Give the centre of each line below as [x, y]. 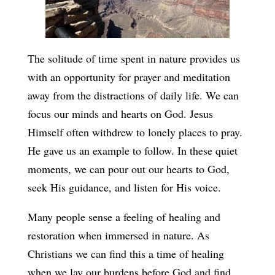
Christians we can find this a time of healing [126, 253]
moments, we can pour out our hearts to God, [128, 168]
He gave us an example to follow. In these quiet [132, 150]
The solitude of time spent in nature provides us [134, 58]
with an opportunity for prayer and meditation [129, 76]
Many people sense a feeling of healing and [124, 216]
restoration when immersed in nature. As [118, 235]
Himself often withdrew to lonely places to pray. [135, 132]
